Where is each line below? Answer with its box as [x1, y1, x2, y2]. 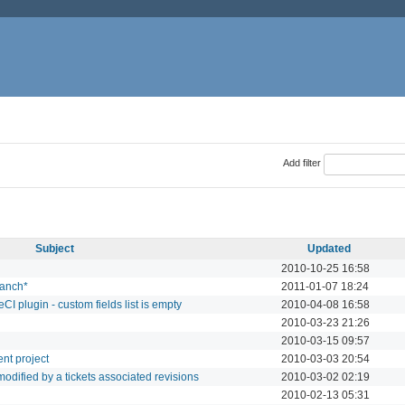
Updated [306, 241, 351, 255]
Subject [35, 241, 74, 255]
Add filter [282, 157, 321, 169]
